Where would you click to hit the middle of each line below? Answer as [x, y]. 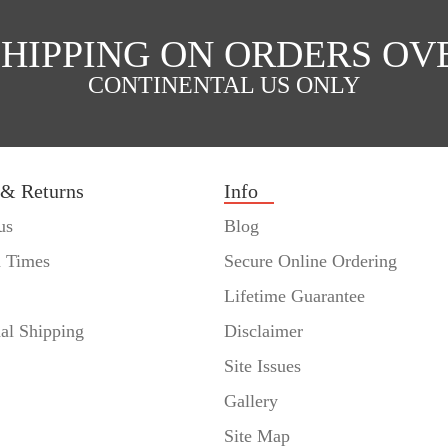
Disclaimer [263, 331]
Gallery [250, 401]
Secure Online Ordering [310, 261]
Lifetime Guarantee [294, 296]
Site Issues [262, 366]
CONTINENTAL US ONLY [224, 85]
